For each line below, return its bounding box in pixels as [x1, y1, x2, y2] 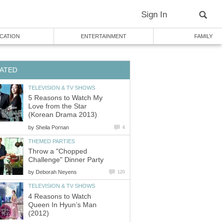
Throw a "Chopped [28, 148, 87, 156]
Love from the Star [28, 103, 87, 111]
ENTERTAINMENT [81, 33, 126, 39]
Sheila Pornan [36, 124, 69, 130]
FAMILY [194, 33, 213, 39]
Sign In [141, 10, 167, 19]
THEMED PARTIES [28, 138, 75, 144]
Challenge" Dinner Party [28, 156, 104, 164]
